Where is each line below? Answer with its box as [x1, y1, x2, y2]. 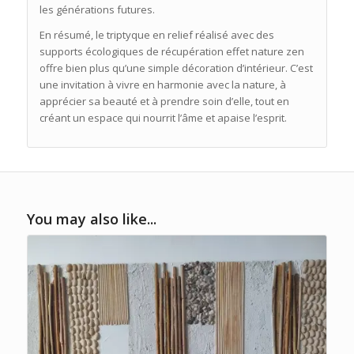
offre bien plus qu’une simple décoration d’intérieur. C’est [39, 61, 313, 76]
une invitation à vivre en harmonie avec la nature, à [39, 77, 286, 92]
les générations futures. [39, 2, 155, 17]
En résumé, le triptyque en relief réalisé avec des [39, 28, 274, 43]
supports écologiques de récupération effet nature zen [39, 44, 304, 59]
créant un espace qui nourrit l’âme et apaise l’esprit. [39, 111, 287, 126]
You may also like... [26, 209, 156, 229]
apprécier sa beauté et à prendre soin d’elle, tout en [39, 94, 289, 109]
